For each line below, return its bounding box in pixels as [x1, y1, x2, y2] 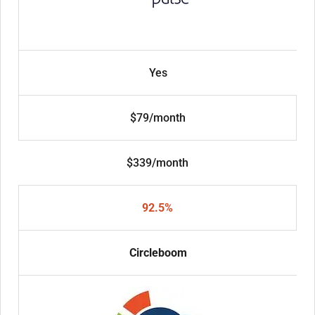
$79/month [129, 111, 186, 125]
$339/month [127, 156, 188, 170]
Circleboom [129, 246, 187, 260]
